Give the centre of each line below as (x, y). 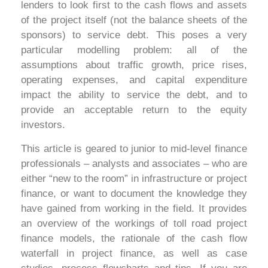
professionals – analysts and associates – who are (134, 163)
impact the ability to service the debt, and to (134, 95)
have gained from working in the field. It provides (134, 208)
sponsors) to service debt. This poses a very (134, 35)
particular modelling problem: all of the (134, 50)
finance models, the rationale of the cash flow (134, 238)
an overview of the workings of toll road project (134, 223)
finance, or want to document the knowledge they (134, 193)
